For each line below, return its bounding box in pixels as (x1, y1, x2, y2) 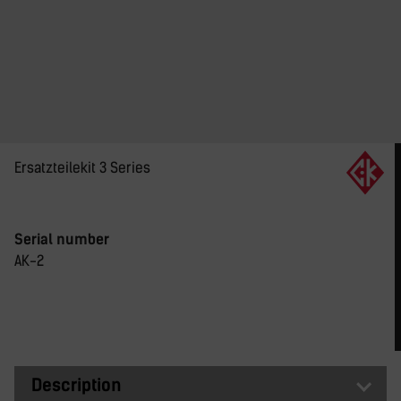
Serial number (14, 231, 109, 248)
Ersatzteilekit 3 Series (14, 159, 150, 176)
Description (31, 374, 123, 396)
